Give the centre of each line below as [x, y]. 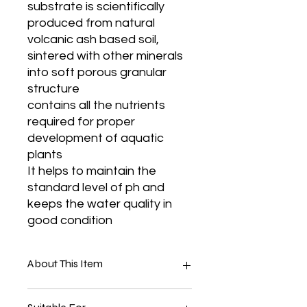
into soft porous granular [97, 72]
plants [45, 154]
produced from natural [91, 23]
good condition [70, 220]
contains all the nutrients [96, 105]
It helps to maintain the [92, 171]
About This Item [65, 263]
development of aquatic [96, 138]
